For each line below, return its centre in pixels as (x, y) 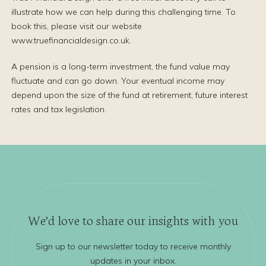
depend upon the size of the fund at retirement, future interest (129, 95)
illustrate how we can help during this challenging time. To (123, 12)
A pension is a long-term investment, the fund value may (121, 66)
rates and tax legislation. (59, 109)
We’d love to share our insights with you (133, 219)
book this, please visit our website (77, 26)
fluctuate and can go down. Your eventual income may (118, 81)
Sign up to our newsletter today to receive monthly (133, 246)
